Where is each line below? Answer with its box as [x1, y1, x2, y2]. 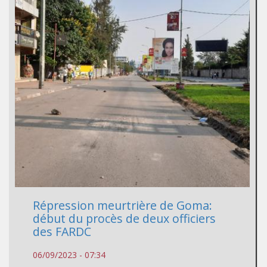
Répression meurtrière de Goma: [33, 197, 212, 214]
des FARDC [33, 223, 91, 240]
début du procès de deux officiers [33, 210, 216, 227]
